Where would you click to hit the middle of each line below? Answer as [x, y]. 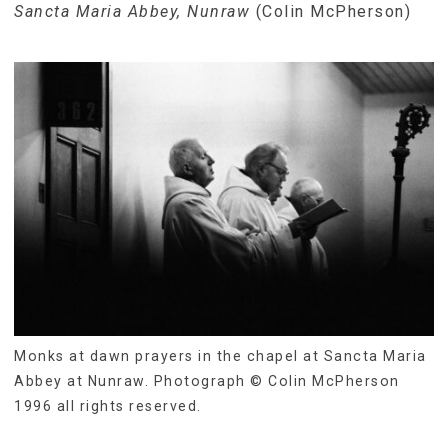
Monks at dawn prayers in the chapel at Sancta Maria [220, 355]
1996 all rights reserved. [108, 405]
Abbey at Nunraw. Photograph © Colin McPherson [207, 380]
